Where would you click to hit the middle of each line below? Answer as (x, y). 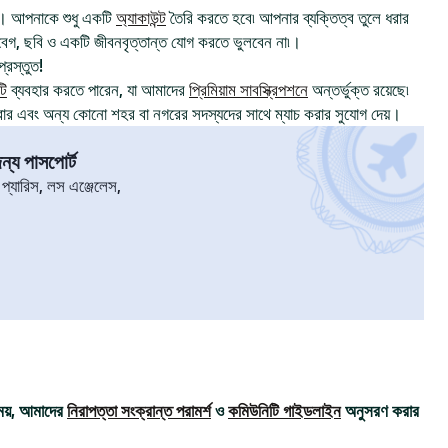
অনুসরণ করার (380, 411)
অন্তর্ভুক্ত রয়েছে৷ (358, 90)
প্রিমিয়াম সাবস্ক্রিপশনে (248, 90)
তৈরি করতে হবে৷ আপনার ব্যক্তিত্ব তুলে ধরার (287, 18)
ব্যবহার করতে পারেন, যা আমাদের (98, 90)
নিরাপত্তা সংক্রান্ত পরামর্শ (139, 411)
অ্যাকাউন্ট (141, 18)
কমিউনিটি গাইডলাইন (284, 411)
